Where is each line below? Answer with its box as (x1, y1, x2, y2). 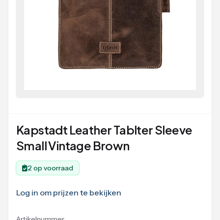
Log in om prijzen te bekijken (16, 188, 121, 197)
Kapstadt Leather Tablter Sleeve (16, 122, 192, 137)
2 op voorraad (27, 164, 73, 172)
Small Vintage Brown (16, 138, 130, 153)
